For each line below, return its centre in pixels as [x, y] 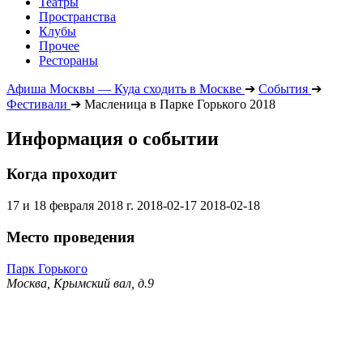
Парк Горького [47, 268]
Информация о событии [113, 138]
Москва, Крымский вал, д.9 [80, 283]
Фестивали [37, 104]
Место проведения [70, 237]
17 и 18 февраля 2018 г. [70, 206]
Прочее [59, 45]
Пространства [77, 16]
